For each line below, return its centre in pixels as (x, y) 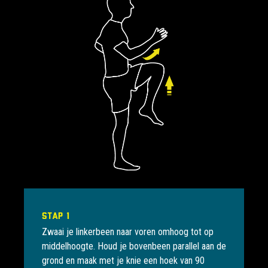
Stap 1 (56, 216)
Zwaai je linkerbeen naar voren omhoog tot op (128, 232)
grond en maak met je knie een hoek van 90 (123, 261)
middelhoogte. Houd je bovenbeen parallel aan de (134, 246)
